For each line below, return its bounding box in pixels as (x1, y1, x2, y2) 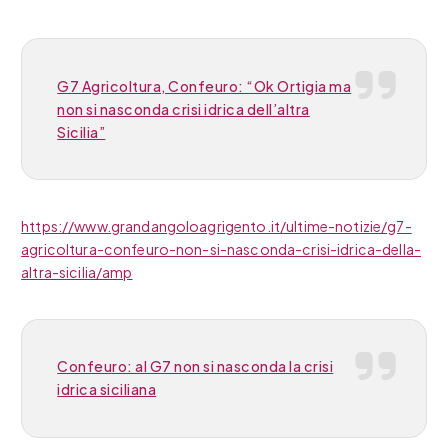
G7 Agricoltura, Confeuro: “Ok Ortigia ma (57, 76, 352, 95)
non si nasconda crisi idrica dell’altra (57, 99, 310, 118)
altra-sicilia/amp (21, 262, 133, 281)
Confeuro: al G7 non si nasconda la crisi (57, 357, 334, 376)
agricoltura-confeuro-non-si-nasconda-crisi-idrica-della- (21, 239, 421, 258)
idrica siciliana (57, 380, 157, 399)
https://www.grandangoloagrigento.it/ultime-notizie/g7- (21, 216, 412, 235)
